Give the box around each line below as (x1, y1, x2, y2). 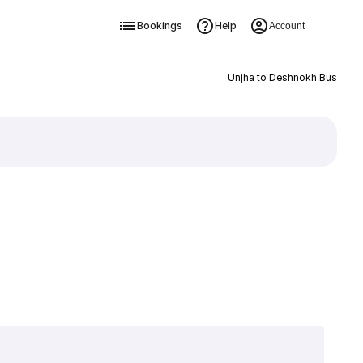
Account (268, 20, 305, 32)
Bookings (136, 19, 182, 32)
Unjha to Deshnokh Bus (227, 71, 337, 83)
